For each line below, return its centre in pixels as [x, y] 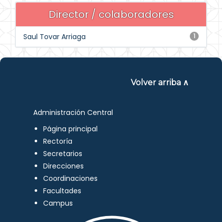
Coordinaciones [71, 178]
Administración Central [73, 112]
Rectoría [58, 141]
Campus [58, 203]
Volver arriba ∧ [160, 83]
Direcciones [64, 166]
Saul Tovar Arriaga [55, 37]
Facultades [62, 191]
